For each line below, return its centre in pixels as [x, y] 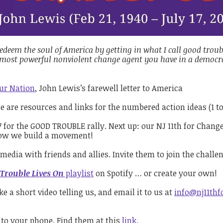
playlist [79, 173]
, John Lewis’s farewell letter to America [109, 88]
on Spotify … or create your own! [156, 173]
